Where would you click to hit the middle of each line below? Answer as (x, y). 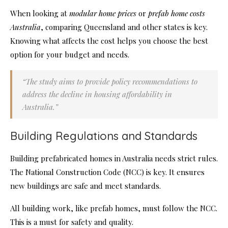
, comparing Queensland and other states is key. (124, 27)
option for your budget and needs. (70, 55)
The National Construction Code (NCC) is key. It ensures (107, 172)
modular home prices (103, 13)
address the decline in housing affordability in (97, 94)
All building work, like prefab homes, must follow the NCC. (114, 208)
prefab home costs (177, 13)
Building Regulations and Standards (104, 136)
